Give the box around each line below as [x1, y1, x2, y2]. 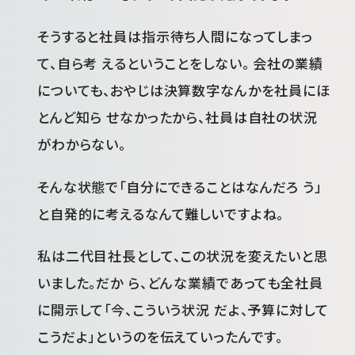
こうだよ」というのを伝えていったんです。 [37, 326, 284, 347]
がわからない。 [37, 134, 126, 155]
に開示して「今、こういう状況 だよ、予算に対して [37, 300, 329, 320]
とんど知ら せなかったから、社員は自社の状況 [37, 107, 318, 128]
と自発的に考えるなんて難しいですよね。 [37, 203, 284, 223]
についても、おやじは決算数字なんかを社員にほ [37, 80, 330, 101]
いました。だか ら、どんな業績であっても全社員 [37, 273, 323, 293]
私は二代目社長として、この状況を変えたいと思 [37, 246, 328, 266]
